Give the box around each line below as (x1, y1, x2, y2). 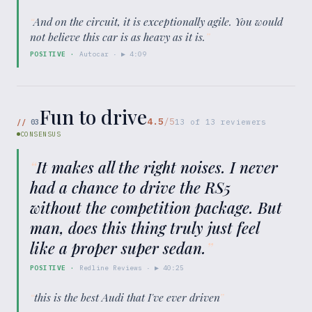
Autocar (79, 49, 109, 58)
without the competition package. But (30, 196, 282, 218)
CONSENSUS (20, 129, 61, 139)
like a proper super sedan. (30, 237, 206, 258)
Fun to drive (39, 103, 147, 130)
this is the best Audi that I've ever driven (34, 289, 219, 304)
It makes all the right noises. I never (36, 156, 278, 178)
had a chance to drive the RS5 (30, 176, 231, 198)
